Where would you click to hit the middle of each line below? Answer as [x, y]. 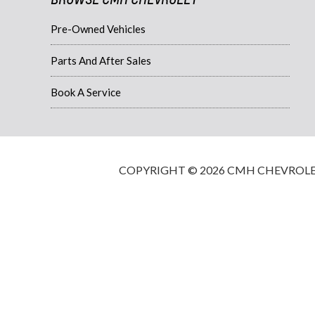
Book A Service [86, 92]
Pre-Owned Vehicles [98, 28]
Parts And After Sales [101, 60]
